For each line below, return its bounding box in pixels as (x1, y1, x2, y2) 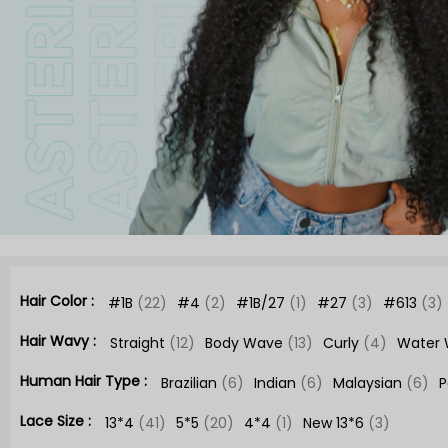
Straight (110, 333, 169, 353)
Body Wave (205, 333, 287, 353)
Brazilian (161, 373, 221, 393)
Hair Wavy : (20, 331, 100, 351)
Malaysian (333, 373, 406, 393)
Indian (254, 373, 300, 393)
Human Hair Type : (20, 371, 151, 391)
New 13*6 (303, 413, 368, 433)
